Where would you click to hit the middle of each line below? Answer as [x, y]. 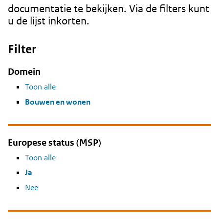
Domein [24, 72]
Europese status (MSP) [55, 142]
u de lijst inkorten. [49, 21]
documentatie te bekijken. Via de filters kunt [109, 9]
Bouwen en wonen [58, 102]
